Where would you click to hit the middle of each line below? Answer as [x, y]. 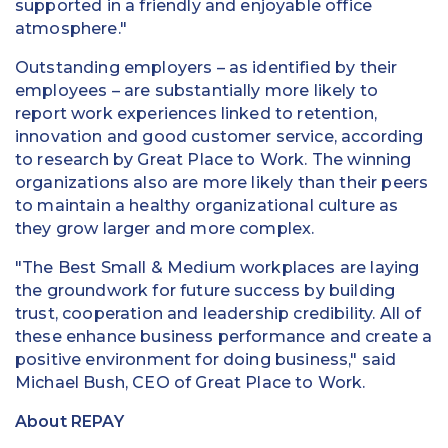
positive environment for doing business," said [206, 359]
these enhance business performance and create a [224, 336]
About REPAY [69, 421]
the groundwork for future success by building [205, 290]
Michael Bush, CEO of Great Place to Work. [190, 382]
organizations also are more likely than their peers [222, 182]
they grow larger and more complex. [165, 228]
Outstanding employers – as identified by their [206, 67]
